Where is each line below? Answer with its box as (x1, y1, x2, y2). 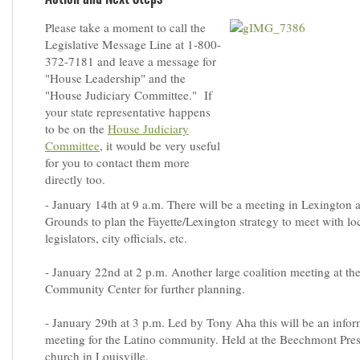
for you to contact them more (45, 154, 190, 170)
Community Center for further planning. (45, 280, 245, 297)
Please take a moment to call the (45, 19, 206, 35)
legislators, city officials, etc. (45, 230, 187, 246)
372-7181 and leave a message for (45, 53, 216, 69)
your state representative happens (45, 104, 211, 120)
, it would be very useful (100, 137, 220, 153)
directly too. (45, 171, 109, 187)
